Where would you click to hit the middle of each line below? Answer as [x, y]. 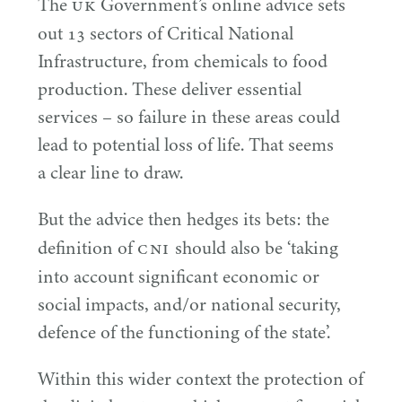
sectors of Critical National [189, 34]
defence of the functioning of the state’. [184, 333]
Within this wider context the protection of [201, 380]
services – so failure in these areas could [189, 118]
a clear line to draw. [110, 173]
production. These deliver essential [170, 90]
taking [314, 249]
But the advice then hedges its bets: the [184, 220]
